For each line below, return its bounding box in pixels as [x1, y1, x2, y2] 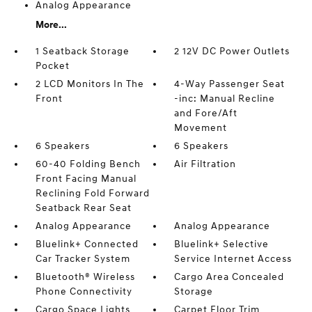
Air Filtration [174, 158, 237, 170]
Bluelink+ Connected [35, 238, 139, 250]
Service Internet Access [174, 253, 292, 265]
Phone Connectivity [35, 286, 132, 297]
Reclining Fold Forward [35, 187, 150, 199]
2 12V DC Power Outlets [174, 45, 290, 57]
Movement [174, 122, 228, 134]
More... [35, 19, 67, 31]
